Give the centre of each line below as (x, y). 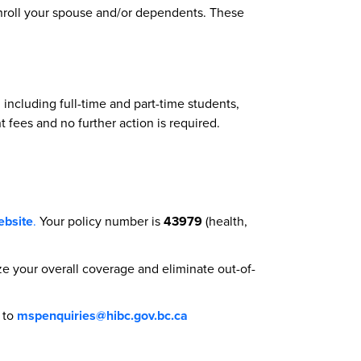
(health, (225, 221)
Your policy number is (100, 221)
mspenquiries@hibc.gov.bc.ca (102, 315)
